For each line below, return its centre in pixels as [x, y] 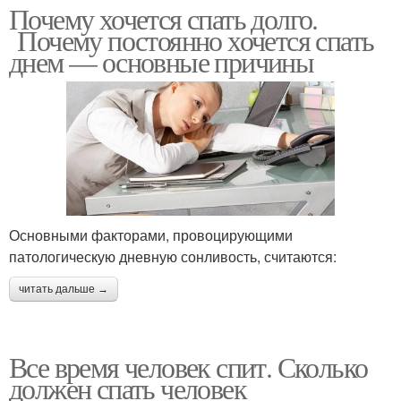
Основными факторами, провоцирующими [151, 235]
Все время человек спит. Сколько [188, 366]
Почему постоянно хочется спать [192, 39]
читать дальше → [64, 289]
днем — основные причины [162, 61]
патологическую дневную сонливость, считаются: [173, 256]
